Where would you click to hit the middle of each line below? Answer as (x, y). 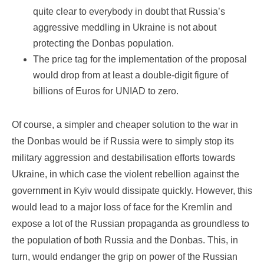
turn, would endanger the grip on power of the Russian (125, 257)
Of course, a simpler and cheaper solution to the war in (125, 125)
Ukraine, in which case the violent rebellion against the (126, 174)
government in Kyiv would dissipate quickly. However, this (132, 191)
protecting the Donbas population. (103, 44)
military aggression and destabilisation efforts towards (123, 158)
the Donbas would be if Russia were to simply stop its (123, 141)
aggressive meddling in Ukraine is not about (125, 28)
